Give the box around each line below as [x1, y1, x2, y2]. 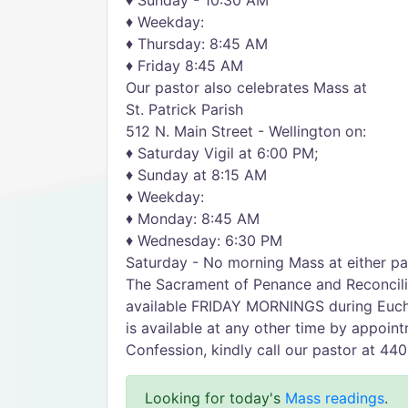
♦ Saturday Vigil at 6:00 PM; [126, 144, 318, 162]
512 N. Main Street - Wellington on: [126, 122, 366, 140]
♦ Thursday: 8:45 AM [126, 35, 268, 53]
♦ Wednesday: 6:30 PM [126, 231, 282, 250]
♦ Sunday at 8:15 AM [126, 166, 267, 184]
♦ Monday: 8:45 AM [126, 209, 260, 228]
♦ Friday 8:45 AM [126, 56, 243, 75]
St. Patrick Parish [126, 100, 243, 118]
